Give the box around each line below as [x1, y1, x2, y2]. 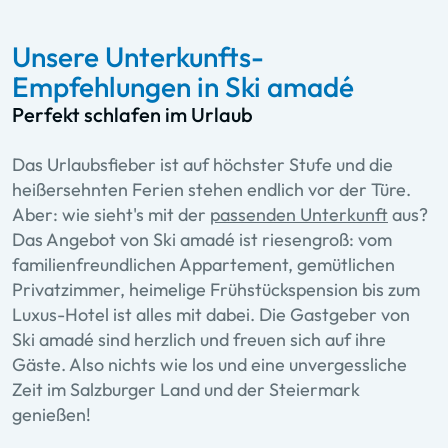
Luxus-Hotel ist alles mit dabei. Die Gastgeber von [12, 302, 410, 326]
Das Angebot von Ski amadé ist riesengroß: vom [12, 227, 392, 251]
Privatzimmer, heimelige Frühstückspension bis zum [12, 277, 420, 301]
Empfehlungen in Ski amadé [12, 68, 354, 104]
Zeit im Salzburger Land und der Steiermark [12, 377, 360, 401]
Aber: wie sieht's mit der [12, 202, 210, 226]
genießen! [12, 402, 91, 426]
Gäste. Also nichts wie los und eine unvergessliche [12, 352, 407, 376]
